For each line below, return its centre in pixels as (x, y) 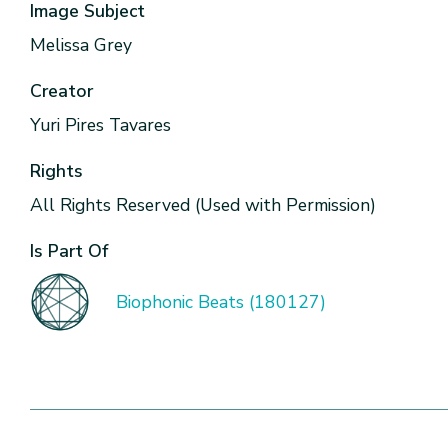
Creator (61, 91)
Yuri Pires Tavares (100, 125)
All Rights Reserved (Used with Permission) (203, 205)
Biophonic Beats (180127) (221, 302)
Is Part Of (69, 251)
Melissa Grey (81, 45)
